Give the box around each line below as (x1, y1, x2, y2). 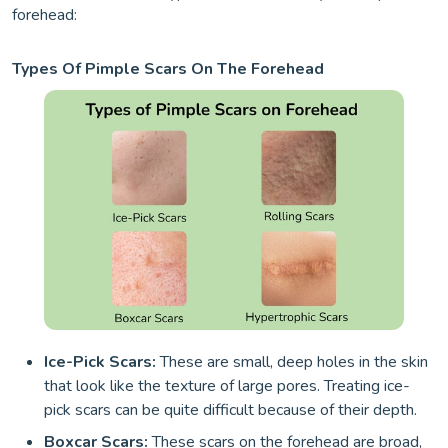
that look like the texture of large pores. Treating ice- (44, 375, 410, 397)
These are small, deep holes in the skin (156, 351, 428, 373)
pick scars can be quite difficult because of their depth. (44, 399, 417, 421)
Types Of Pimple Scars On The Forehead (12, 58, 324, 80)
